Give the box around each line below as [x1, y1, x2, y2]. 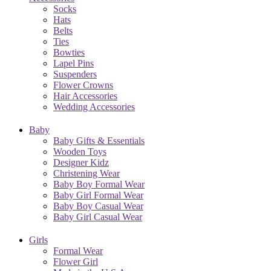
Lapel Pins [53, 57, 94, 68]
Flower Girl [53, 256, 98, 267]
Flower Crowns [53, 79, 113, 90]
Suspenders [53, 68, 97, 79]
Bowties [53, 47, 85, 57]
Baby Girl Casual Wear [53, 211, 142, 222]
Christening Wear [53, 168, 120, 178]
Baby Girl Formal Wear [53, 189, 143, 200]
